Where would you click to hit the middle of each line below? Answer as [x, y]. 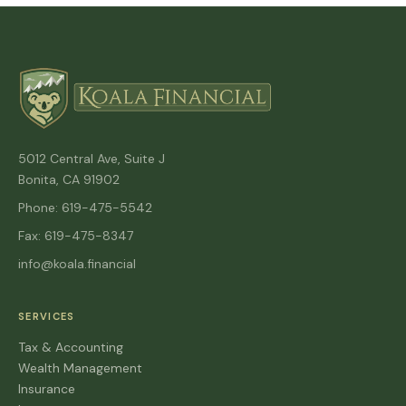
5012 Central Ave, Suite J [92, 159]
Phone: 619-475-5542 [85, 208]
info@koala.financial [77, 264]
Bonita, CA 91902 [69, 180]
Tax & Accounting [71, 348]
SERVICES [47, 317]
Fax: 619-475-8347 [76, 236]
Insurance [47, 389]
